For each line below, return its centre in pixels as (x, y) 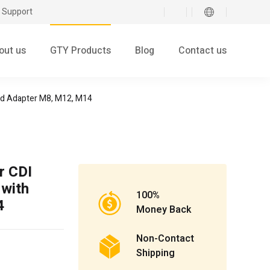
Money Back (164, 210)
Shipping (155, 253)
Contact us (202, 51)
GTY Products (80, 51)
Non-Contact (165, 239)
